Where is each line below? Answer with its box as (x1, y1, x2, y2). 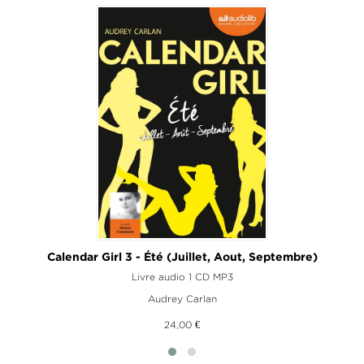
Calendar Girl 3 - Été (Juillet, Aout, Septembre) (46, 252, 318, 262)
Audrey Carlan (147, 292, 217, 304)
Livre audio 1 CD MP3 (131, 271, 233, 282)
